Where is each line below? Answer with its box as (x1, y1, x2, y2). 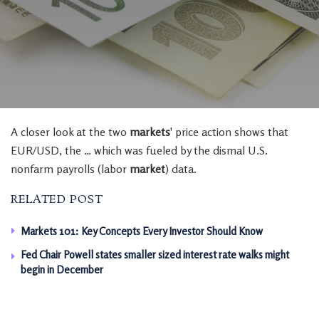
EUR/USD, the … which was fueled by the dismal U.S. (11, 143, 268, 157)
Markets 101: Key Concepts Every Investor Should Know (21, 224, 263, 238)
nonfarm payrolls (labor (11, 162, 130, 176)
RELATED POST (11, 192, 103, 208)
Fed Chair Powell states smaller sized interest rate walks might (21, 248, 289, 261)
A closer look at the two (11, 125, 130, 139)
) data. (165, 162, 197, 176)
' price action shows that (170, 125, 288, 139)
